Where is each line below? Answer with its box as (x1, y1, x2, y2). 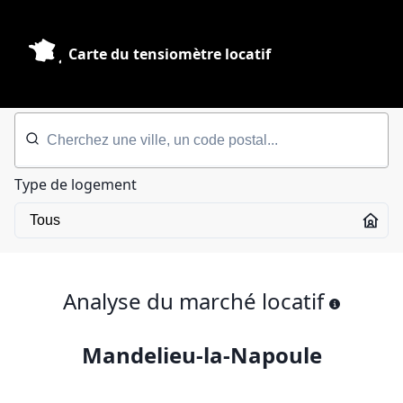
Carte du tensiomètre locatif (68, 44, 271, 64)
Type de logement (14, 175, 137, 194)
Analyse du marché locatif (63, 286, 324, 316)
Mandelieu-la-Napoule (81, 340, 322, 370)
